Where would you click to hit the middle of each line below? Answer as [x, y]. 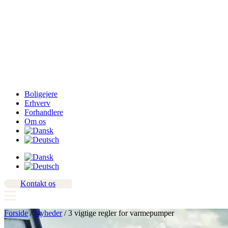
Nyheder [48, 213]
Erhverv [37, 103]
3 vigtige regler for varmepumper [121, 213]
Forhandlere [44, 112]
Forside [16, 213]
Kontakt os [38, 183]
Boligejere [41, 94]
